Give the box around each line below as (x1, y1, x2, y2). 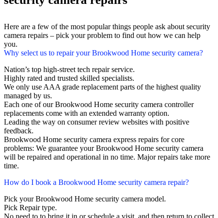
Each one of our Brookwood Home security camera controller (4, 100, 194, 109)
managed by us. (4, 91, 52, 100)
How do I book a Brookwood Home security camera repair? (4, 178, 189, 187)
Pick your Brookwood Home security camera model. (4, 195, 166, 203)
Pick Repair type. (4, 203, 57, 212)
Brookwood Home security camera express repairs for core (4, 135, 184, 144)
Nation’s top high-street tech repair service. (4, 65, 135, 74)
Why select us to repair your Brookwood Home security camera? (4, 49, 203, 57)
